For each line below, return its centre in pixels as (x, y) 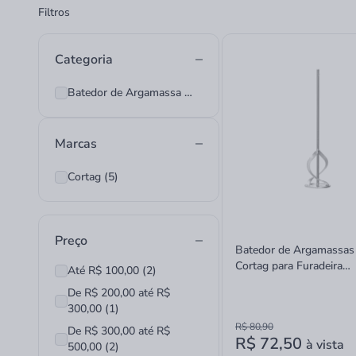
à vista (325, 345)
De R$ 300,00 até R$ (119, 331)
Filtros (54, 12)
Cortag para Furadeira (289, 266)
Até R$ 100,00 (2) (112, 271)
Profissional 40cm (280, 282)
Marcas (76, 144)
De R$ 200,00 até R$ (119, 293)
